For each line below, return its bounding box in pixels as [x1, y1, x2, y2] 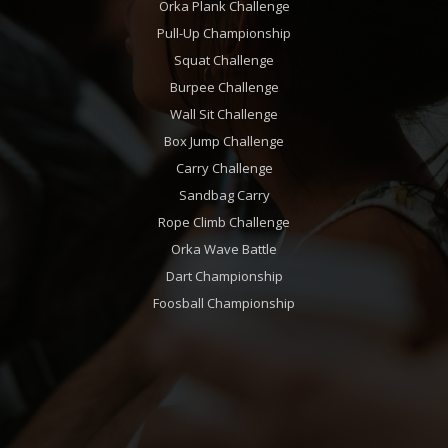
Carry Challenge [175, 159, 273, 177]
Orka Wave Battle [171, 240, 277, 258]
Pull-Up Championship [157, 24, 291, 42]
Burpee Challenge [169, 78, 279, 96]
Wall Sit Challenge [170, 105, 278, 123]
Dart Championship [165, 267, 283, 285]
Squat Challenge [174, 51, 274, 69]
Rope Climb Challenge [158, 213, 290, 231]
